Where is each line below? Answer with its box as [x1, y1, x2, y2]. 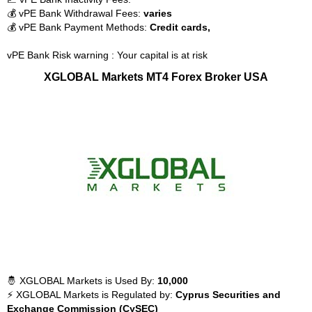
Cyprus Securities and [175, 289, 281, 300]
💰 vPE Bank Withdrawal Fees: [7, 8, 143, 19]
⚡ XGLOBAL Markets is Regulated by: [7, 289, 175, 300]
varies [143, 8, 172, 19]
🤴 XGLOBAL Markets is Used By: [7, 275, 157, 286]
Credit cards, [150, 22, 210, 33]
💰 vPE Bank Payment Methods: [7, 22, 150, 33]
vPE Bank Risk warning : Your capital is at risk [7, 49, 208, 61]
